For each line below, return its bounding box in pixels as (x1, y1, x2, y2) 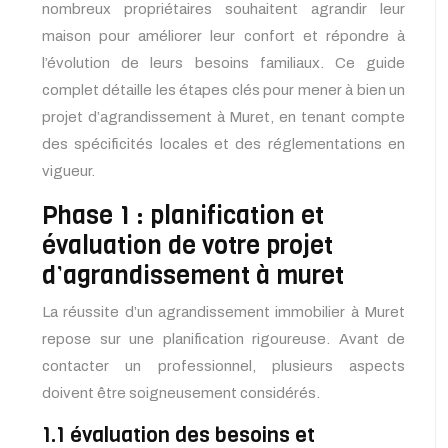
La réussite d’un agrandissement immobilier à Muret (42, 304, 405, 321)
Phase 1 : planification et (42, 199, 324, 233)
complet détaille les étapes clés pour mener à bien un (42, 82, 405, 99)
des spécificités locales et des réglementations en (42, 136, 405, 153)
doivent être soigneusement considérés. (42, 385, 320, 402)
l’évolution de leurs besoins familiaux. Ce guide (42, 55, 405, 72)
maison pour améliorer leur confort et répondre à (42, 28, 405, 45)
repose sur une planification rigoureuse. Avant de (42, 331, 405, 348)
